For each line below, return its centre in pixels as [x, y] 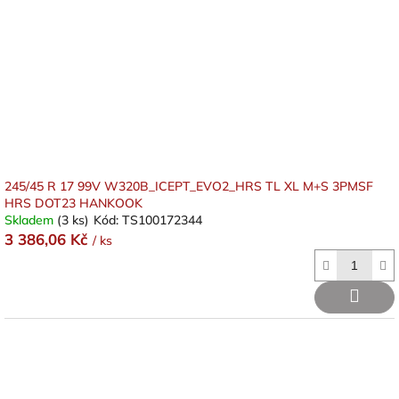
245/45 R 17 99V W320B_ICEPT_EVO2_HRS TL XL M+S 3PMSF [189, 186]
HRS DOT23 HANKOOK [73, 203]
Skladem [31, 220]
